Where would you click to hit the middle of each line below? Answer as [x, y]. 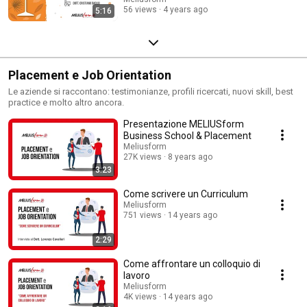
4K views [140, 297]
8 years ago [190, 157]
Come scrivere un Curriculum [186, 194]
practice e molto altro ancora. [66, 103]
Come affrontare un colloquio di [192, 264]
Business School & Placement [187, 136]
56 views [140, 10]
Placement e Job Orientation [90, 75]
